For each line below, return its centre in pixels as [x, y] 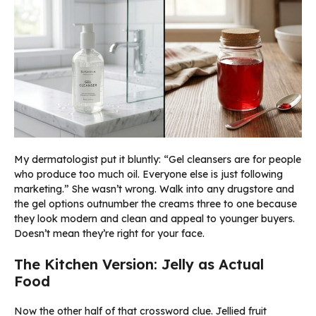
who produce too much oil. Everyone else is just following [148, 175]
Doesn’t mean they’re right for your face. [109, 234]
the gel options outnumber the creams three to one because [156, 204]
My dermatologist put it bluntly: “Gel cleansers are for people [158, 160]
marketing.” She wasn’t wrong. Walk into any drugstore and [154, 189]
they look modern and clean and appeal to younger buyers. [154, 219]
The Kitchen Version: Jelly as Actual [139, 265]
